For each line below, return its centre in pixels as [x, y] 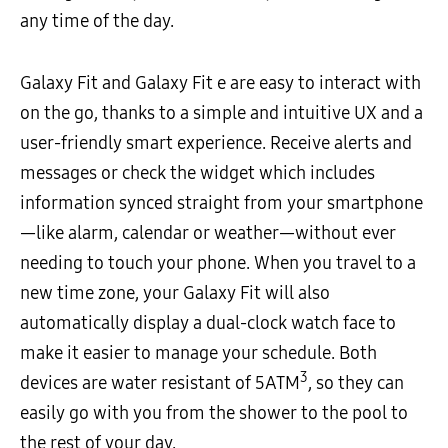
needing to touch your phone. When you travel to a [218, 262]
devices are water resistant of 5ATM [160, 382]
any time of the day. [97, 20]
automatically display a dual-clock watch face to [208, 322]
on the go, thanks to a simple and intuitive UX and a [221, 112]
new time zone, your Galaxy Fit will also [175, 292]
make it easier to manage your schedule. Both [198, 352]
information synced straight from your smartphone [221, 202]
